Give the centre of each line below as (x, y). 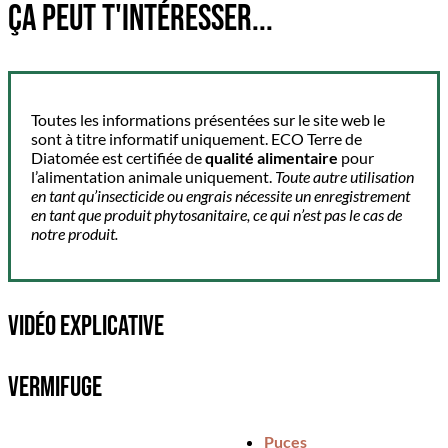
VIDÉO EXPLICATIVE (86, 326)
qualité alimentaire (271, 157)
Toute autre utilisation (343, 176)
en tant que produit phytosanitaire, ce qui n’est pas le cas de (216, 214)
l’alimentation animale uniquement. (151, 176)
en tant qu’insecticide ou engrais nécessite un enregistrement (220, 195)
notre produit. (74, 233)
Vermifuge (55, 387)
